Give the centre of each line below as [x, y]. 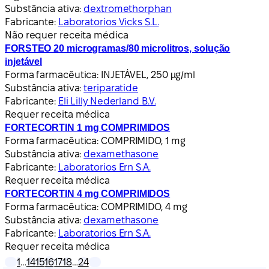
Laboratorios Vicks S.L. [108, 22]
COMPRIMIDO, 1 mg [143, 141]
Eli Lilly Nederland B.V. [107, 101]
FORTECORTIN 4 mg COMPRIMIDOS [88, 193]
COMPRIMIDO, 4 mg [144, 207]
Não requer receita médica [67, 35]
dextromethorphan [128, 8]
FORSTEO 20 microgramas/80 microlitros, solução [118, 48]
